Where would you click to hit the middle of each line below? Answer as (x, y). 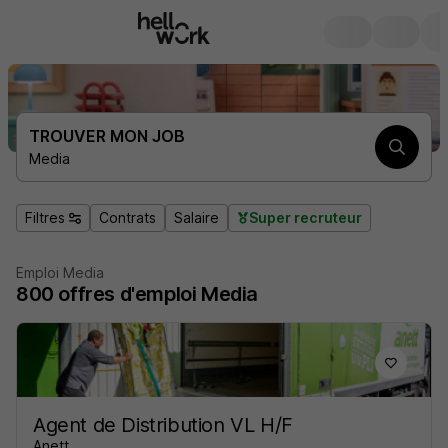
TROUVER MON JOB (107, 136)
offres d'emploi (127, 294)
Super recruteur (305, 217)
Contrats (127, 217)
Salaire (196, 217)
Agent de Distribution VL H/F (163, 425)
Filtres (45, 217)
